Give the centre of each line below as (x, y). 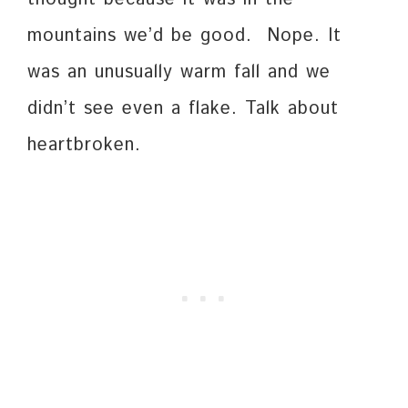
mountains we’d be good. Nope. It (184, 36)
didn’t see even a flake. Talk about (183, 109)
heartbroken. (84, 146)
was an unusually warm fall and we (179, 73)
